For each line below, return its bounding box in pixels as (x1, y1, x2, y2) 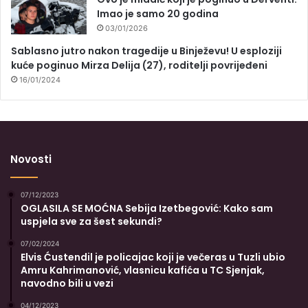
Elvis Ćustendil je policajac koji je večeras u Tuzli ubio (21, 250, 285, 265)
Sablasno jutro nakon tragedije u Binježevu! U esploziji (11, 44, 282, 58)
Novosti (10, 152, 52, 167)
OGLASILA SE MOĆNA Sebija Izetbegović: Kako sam (21, 201, 273, 216)
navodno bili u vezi (21, 276, 113, 291)
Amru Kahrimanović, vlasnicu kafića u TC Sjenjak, (21, 263, 265, 278)
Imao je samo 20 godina (97, 6, 219, 21)
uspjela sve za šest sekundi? (21, 214, 162, 229)
